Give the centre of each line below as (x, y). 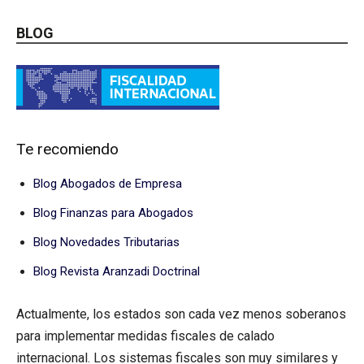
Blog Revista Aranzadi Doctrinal (117, 271)
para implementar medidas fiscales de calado (145, 336)
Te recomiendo (67, 149)
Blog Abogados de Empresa (108, 183)
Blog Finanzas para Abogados (113, 212)
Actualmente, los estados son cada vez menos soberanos (181, 314)
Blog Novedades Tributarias (106, 242)
